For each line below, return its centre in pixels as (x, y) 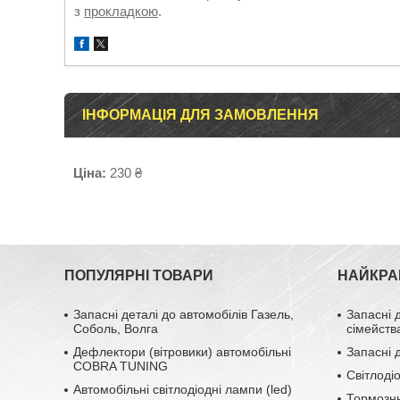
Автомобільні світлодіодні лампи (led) (183, 389)
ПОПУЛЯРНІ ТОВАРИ (139, 275)
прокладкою (121, 11)
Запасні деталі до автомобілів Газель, (184, 314)
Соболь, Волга (116, 329)
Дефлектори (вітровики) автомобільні (183, 352)
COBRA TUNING (121, 366)
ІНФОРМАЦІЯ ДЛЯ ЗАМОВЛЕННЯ (200, 115)
